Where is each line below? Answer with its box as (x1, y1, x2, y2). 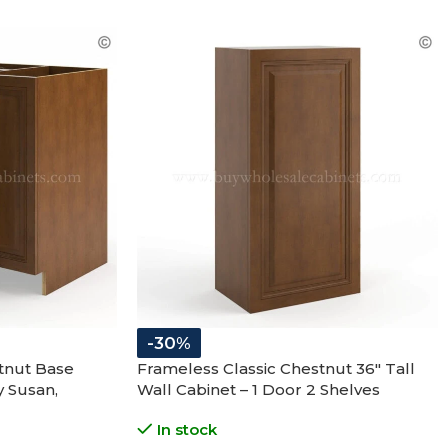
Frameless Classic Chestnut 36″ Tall (137, 358, 415, 378)
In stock (156, 419, 217, 439)
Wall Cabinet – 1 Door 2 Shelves (137, 379, 380, 399)
